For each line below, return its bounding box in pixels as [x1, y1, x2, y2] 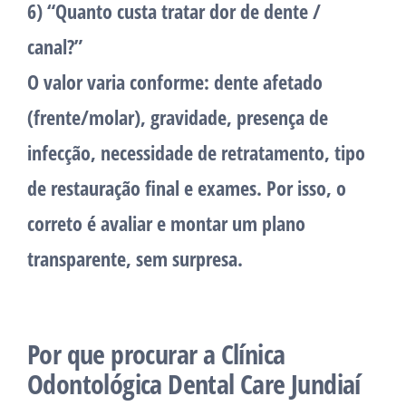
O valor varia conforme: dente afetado [27, 68, 323, 96]
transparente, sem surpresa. [27, 245, 243, 273]
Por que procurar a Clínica [27, 335, 285, 373]
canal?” [27, 33, 82, 61]
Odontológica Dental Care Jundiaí [27, 365, 361, 403]
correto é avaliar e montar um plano [27, 209, 305, 237]
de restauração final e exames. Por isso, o [27, 174, 346, 202]
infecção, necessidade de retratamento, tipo [27, 139, 365, 167]
